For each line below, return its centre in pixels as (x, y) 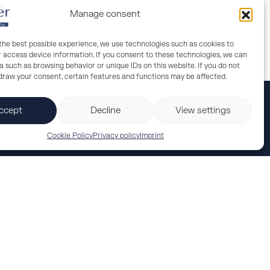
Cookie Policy (70, 136)
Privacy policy (116, 136)
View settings (203, 110)
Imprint (152, 136)
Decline (105, 110)
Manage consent (105, 14)
